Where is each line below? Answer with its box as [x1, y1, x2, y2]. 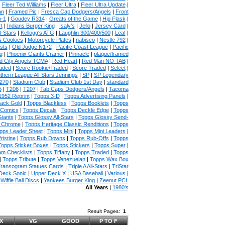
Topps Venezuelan [40, 156, 85, 162]
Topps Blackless [26, 100, 67, 106]
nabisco [75, 37, 95, 43]
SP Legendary [93, 72, 129, 78]
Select [110, 65, 126, 71]
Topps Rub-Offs [69, 135, 109, 141]
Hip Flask [102, 16, 126, 22]
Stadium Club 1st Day [49, 79, 102, 85]
